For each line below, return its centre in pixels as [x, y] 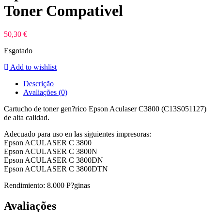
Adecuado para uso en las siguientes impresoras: [77, 134]
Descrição [39, 83]
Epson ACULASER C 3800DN [54, 160]
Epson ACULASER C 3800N [51, 151]
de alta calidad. [27, 117]
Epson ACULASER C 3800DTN [56, 169]
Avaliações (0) [45, 92]
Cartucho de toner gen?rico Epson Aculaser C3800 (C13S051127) [105, 108]
